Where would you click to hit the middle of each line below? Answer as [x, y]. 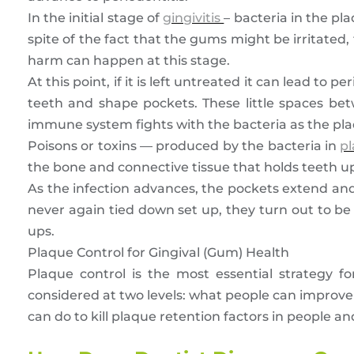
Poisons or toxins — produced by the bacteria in [184, 146]
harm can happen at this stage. [129, 61]
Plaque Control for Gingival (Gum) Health [158, 253]
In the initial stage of [96, 18]
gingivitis [194, 18]
